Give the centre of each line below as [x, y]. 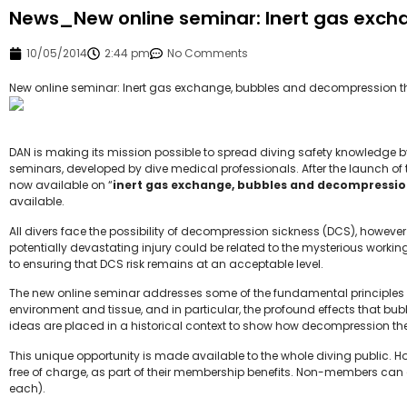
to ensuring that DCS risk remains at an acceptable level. [166, 263]
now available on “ [61, 185]
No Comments [208, 53]
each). [27, 388]
